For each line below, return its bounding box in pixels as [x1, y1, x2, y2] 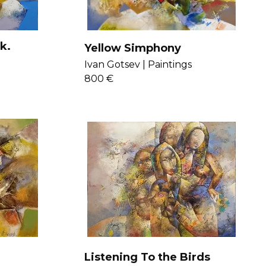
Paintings [147, 59, 192, 70]
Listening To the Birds [84, 250, 210, 264]
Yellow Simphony [84, 42, 181, 55]
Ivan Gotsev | [84, 59, 145, 70]
